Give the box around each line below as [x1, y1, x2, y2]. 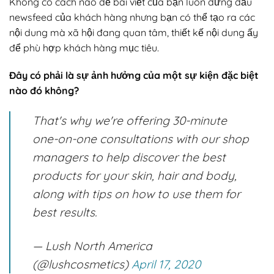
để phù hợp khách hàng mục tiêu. [9, 41, 159, 54]
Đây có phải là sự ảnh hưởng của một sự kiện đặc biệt [9, 69, 259, 82]
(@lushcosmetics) [32, 257, 131, 272]
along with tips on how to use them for [32, 187, 240, 202]
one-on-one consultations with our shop [32, 131, 249, 147]
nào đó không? [9, 84, 79, 97]
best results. [32, 205, 97, 220]
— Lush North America [32, 239, 152, 254]
